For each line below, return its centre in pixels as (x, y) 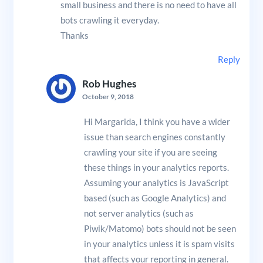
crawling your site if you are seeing (150, 152)
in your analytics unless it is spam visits (159, 243)
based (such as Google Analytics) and (155, 198)
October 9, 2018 (108, 96)
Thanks (74, 35)
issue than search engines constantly (154, 136)
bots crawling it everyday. (109, 20)
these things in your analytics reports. (156, 167)
